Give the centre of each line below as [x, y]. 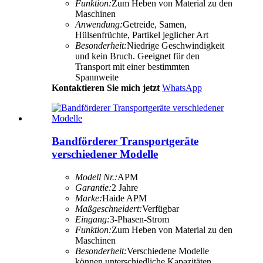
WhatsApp [182, 88]
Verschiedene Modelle [168, 251]
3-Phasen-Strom [139, 219]
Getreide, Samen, [155, 25]
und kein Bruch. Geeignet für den [137, 56]
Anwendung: [99, 25]
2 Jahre [125, 187]
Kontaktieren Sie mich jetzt [106, 88]
